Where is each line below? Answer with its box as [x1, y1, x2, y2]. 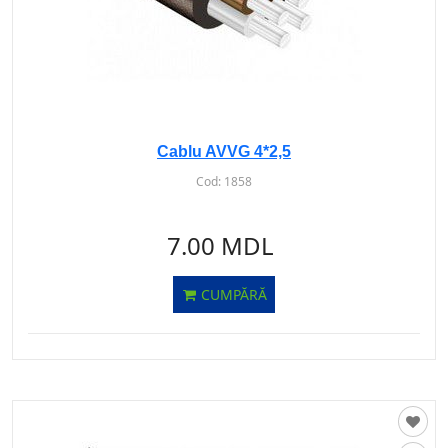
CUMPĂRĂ [197, 285, 267, 304]
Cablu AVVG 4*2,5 [157, 143, 291, 160]
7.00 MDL [167, 229, 274, 262]
